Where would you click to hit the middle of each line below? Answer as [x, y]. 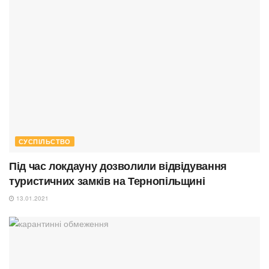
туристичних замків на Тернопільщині [107, 181]
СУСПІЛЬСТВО [45, 142]
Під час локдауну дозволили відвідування [118, 166]
